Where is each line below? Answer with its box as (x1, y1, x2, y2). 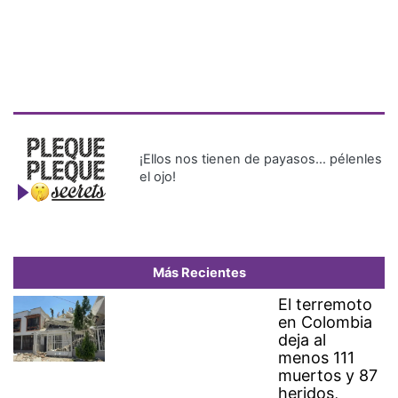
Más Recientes (152, 265, 246, 282)
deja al (278, 330, 327, 350)
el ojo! (139, 169, 177, 186)
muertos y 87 (278, 366, 378, 386)
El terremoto (278, 295, 373, 314)
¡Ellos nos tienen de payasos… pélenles (139, 151, 383, 168)
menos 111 (278, 348, 355, 368)
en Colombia (278, 313, 373, 332)
